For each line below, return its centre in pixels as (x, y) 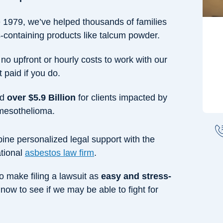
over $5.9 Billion (41, 97)
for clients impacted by (121, 97)
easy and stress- (136, 176)
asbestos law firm (59, 153)
